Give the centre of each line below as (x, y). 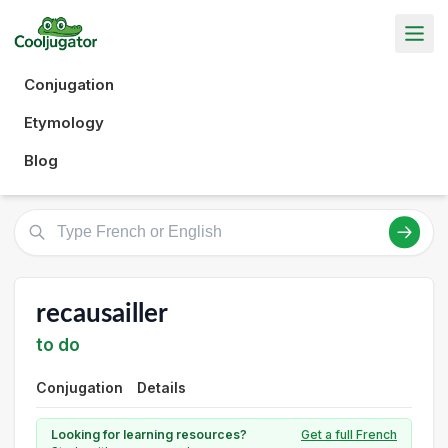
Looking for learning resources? (149, 434)
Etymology (64, 122)
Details (161, 387)
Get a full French (349, 434)
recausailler (102, 313)
